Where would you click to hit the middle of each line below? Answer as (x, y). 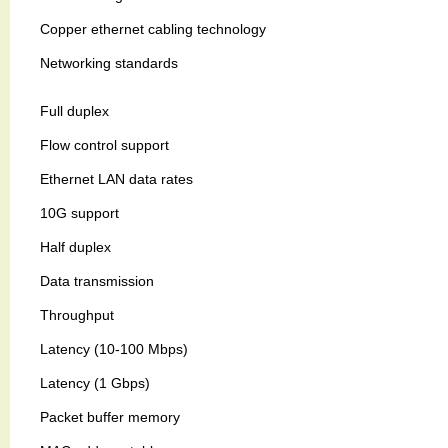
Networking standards (109, 62)
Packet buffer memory (110, 416)
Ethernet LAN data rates (116, 178)
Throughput (77, 314)
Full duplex (74, 110)
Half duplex (75, 246)
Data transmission (97, 280)
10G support (79, 212)
